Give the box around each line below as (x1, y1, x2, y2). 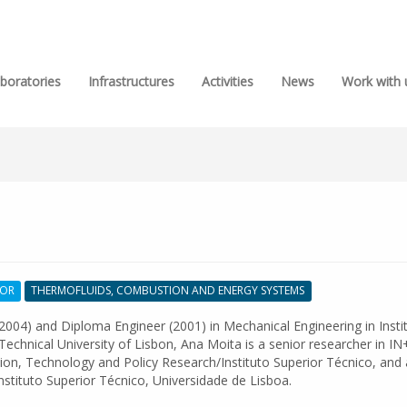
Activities (202, 73, 253, 90)
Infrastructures (88, 73, 174, 90)
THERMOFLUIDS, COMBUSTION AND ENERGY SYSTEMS (31, 283, 305, 298)
